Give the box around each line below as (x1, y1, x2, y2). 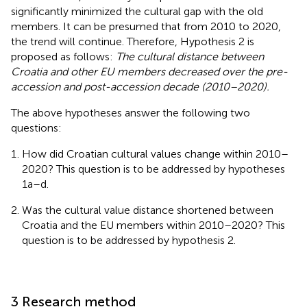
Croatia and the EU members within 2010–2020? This (22, 218, 285, 232)
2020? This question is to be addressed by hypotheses (22, 162, 285, 175)
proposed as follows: (11, 49, 116, 63)
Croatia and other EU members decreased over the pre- (11, 64, 288, 78)
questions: (11, 121, 62, 134)
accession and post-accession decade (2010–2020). (11, 79, 269, 93)
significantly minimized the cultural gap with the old (11, 4, 263, 18)
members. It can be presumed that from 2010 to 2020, (11, 19, 281, 33)
